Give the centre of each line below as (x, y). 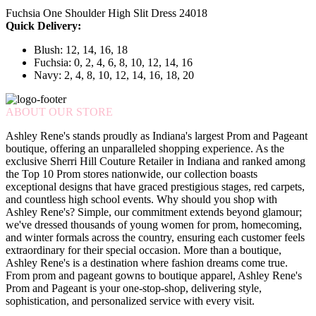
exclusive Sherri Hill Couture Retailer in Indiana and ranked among (156, 162)
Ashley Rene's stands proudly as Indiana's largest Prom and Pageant (157, 136)
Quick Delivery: (43, 26)
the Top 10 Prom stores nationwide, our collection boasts (132, 174)
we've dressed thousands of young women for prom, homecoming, (154, 225)
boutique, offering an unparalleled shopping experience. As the (145, 149)
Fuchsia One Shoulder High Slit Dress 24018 (107, 13)
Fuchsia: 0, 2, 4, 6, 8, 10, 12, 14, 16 (113, 63)
